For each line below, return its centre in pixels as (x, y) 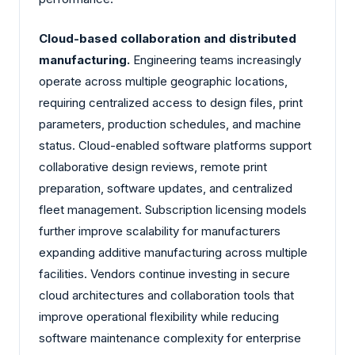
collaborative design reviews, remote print (153, 166)
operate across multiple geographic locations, (163, 81)
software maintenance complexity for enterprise (170, 338)
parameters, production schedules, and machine (170, 124)
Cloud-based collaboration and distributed (168, 38)
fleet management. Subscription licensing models (173, 209)
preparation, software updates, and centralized (166, 188)
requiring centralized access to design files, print (171, 102)
